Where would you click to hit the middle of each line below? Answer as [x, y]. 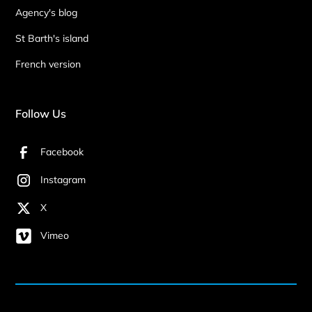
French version [48, 64]
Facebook [62, 152]
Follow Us [41, 113]
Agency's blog [47, 12]
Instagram [63, 180]
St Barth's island [52, 38]
